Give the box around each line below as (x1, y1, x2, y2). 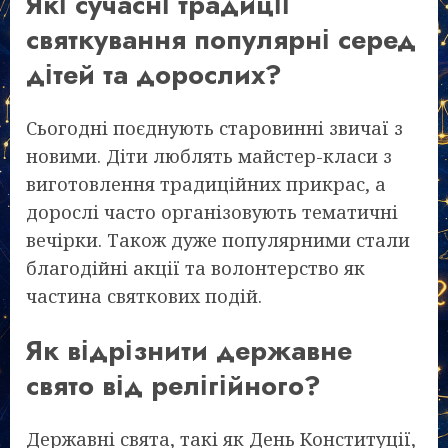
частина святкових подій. (26, 284, 262, 309)
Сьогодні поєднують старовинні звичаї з (26, 116, 403, 141)
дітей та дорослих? (26, 54, 282, 94)
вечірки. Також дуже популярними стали (26, 228, 410, 253)
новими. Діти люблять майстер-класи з (26, 144, 392, 169)
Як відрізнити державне (26, 330, 352, 370)
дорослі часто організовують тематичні (26, 200, 398, 225)
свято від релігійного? (26, 365, 321, 405)
